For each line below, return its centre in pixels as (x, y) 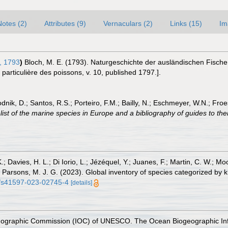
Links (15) (186, 23)
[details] (81, 183)
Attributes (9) (65, 23)
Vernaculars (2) (128, 23)
